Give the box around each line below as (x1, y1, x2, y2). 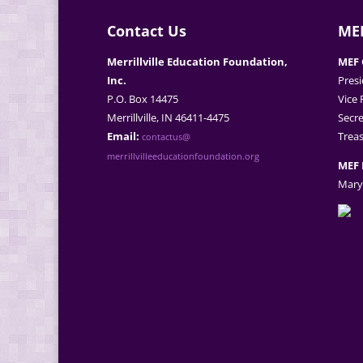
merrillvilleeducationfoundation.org (107, 150, 259, 162)
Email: (107, 128, 139, 143)
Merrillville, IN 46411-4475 (107, 109, 229, 125)
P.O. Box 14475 (107, 91, 178, 106)
